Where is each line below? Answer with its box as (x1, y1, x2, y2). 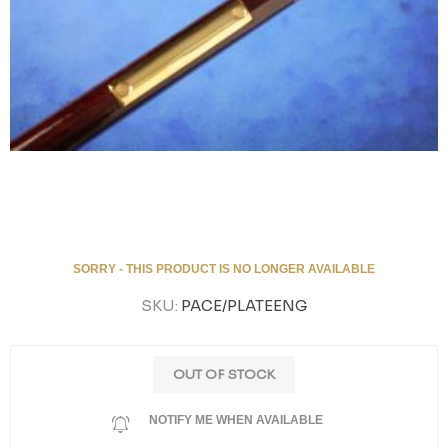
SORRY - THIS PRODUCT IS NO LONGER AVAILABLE (73, 262, 375, 276)
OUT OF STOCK (173, 366, 275, 383)
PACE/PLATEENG (180, 296, 308, 315)
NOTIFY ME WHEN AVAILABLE (149, 413, 323, 427)
